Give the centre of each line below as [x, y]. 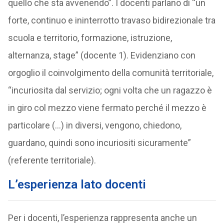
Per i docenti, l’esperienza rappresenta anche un [102, 218]
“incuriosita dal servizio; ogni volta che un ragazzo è [110, 90]
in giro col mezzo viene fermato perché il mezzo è [107, 108]
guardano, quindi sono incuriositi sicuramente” [99, 143]
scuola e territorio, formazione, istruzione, [90, 38]
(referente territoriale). [52, 160]
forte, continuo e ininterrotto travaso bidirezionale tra [111, 20]
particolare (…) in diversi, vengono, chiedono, [94, 125]
